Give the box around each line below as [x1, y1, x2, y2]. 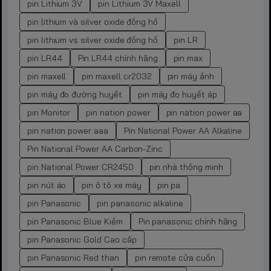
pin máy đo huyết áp [137, 89, 217, 100]
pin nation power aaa [27, 125, 108, 137]
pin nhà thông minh [149, 162, 223, 173]
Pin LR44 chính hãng [77, 53, 158, 64]
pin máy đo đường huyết [27, 89, 122, 100]
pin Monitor [27, 107, 71, 119]
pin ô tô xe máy [82, 180, 142, 191]
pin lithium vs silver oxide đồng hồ [27, 34, 158, 46]
